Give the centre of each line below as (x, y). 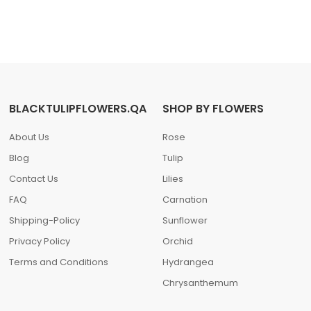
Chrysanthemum (200, 283)
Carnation (185, 200)
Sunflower (185, 220)
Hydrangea (188, 262)
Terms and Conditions (59, 262)
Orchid (177, 241)
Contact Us (34, 179)
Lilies (173, 179)
